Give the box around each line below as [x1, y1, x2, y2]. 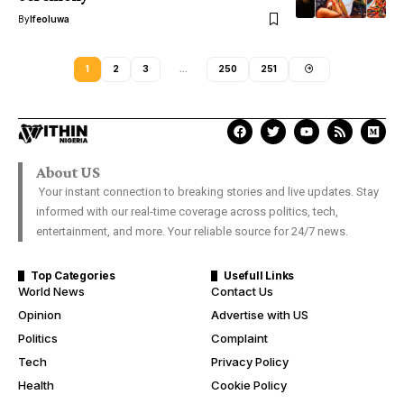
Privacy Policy [211, 353, 289, 369]
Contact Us [211, 283, 273, 298]
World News [18, 283, 85, 298]
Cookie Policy [211, 377, 287, 392]
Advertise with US [211, 307, 308, 322]
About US [36, 162, 100, 181]
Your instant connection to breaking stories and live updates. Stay [36, 184, 379, 198]
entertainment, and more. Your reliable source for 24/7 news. [36, 224, 348, 238]
